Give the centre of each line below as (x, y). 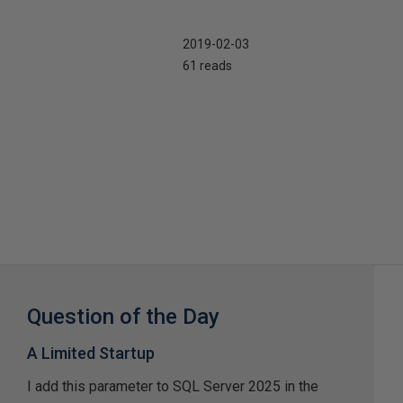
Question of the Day (124, 316)
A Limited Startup (91, 353)
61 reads (207, 65)
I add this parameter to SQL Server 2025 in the (173, 386)
